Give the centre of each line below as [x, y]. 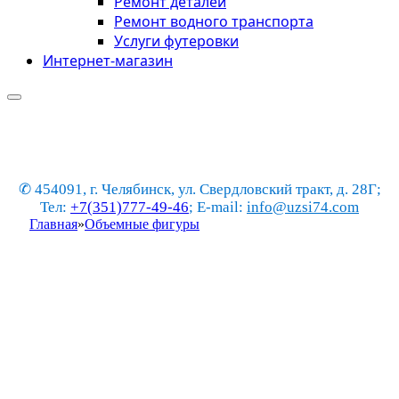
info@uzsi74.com [303, 207]
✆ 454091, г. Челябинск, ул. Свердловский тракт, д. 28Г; [199, 189]
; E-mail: [218, 207]
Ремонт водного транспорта [214, 21]
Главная [53, 224]
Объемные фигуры [142, 224]
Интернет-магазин [108, 61]
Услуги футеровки [176, 41]
